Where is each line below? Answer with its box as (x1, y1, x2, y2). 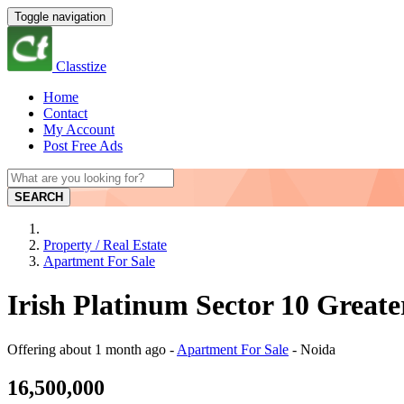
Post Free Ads (43, 138, 123, 153)
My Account (43, 122, 115, 137)
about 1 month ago (60, 341, 166, 357)
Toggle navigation (14, 10, 106, 23)
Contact (43, 106, 87, 121)
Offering (7, 341, 60, 357)
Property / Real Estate (43, 237, 167, 252)
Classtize (56, 59, 106, 74)
